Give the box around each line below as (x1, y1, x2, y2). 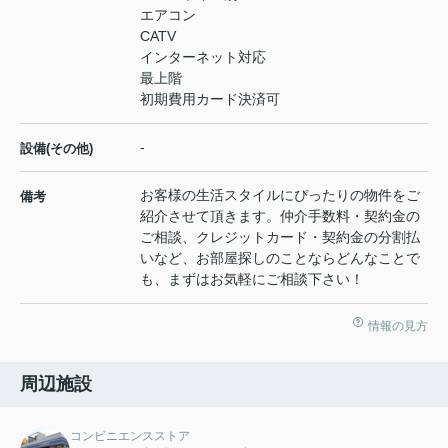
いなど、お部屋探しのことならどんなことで (140, 250, 420, 267)
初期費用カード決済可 (140, 91, 280, 108)
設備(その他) (20, 141, 93, 157)
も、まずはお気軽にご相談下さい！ (140, 271, 364, 288)
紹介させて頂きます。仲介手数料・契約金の (140, 208, 420, 225)
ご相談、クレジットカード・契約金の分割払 (140, 229, 420, 246)
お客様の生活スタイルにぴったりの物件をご (140, 187, 420, 204)
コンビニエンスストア (70, 429, 190, 444)
